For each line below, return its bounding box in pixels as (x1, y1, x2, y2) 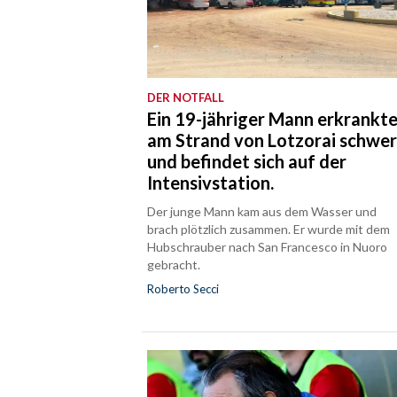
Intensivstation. (147, 171, 275, 193)
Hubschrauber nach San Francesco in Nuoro (147, 238, 388, 254)
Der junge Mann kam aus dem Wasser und (147, 203, 378, 219)
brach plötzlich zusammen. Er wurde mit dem (147, 221, 391, 237)
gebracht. (147, 256, 201, 272)
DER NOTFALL (147, 90, 225, 105)
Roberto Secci (147, 281, 220, 296)
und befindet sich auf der (147, 150, 347, 172)
